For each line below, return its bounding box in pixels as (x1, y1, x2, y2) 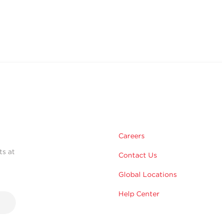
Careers (118, 131, 145, 140)
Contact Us (118, 151, 157, 159)
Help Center (118, 189, 160, 198)
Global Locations (118, 170, 177, 178)
